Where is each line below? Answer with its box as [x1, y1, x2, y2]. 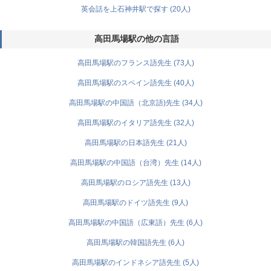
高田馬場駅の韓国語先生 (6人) [87, 238, 184, 247]
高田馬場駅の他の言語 [94, 34, 179, 44]
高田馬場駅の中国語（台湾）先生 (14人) [70, 158, 201, 167]
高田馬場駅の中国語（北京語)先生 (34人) [68, 99, 203, 107]
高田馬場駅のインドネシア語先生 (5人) [72, 258, 199, 267]
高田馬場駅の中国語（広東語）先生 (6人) [68, 218, 203, 227]
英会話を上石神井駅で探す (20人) [80, 5, 191, 13]
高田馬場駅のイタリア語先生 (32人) [77, 119, 194, 127]
